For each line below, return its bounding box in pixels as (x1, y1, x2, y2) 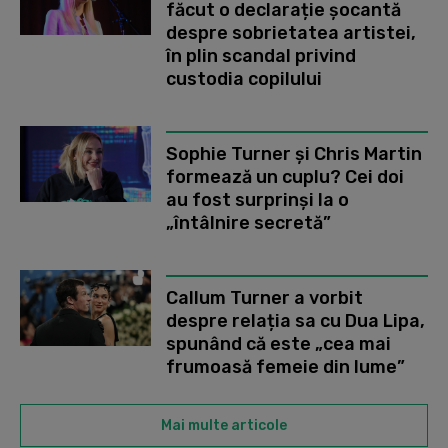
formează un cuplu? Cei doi (166, 165, 404, 188)
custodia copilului (166, 67, 322, 90)
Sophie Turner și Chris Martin (166, 142, 422, 165)
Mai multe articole (161, 416, 287, 434)
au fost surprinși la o (166, 188, 349, 211)
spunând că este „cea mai (166, 332, 391, 355)
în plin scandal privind (166, 44, 356, 67)
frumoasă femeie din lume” (166, 355, 405, 378)
